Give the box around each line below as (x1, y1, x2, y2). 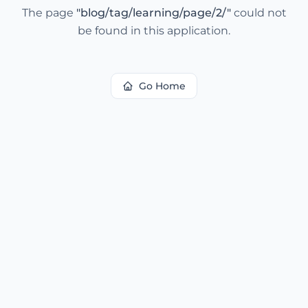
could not (230, 6, 287, 19)
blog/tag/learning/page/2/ (80, 6, 227, 19)
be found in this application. (78, 24, 230, 37)
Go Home (139, 80, 186, 92)
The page (21, 6, 76, 19)
